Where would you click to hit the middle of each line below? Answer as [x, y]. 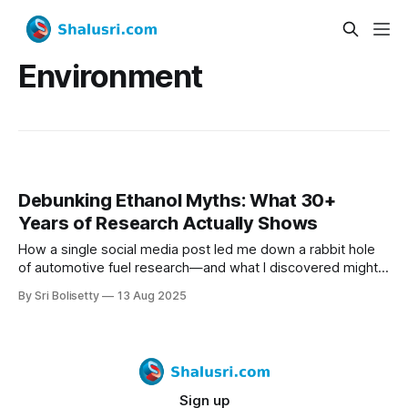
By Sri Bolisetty [59, 296]
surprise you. [58, 286]
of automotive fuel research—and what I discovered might [198, 268]
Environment [111, 76]
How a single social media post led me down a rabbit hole [197, 250]
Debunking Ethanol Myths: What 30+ [177, 201]
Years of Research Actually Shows [168, 224]
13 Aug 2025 [152, 296]
